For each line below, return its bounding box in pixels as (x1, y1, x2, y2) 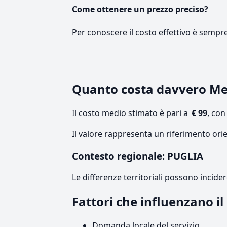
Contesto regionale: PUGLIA (72, 149, 203, 163)
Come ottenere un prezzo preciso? (72, 3, 208, 15)
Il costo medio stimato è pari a (72, 107, 190, 119)
